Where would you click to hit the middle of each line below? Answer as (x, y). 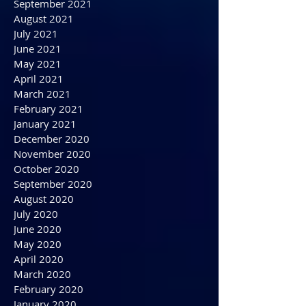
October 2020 (46, 217)
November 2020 (52, 201)
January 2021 (45, 171)
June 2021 (38, 96)
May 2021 (38, 111)
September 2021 (53, 51)
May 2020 (38, 292)
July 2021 (36, 81)
